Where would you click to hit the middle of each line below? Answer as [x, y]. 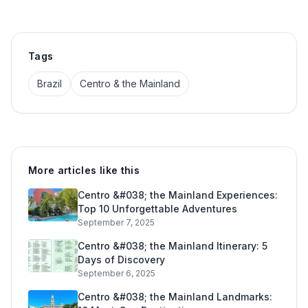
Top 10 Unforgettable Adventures [157, 208]
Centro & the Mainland [130, 83]
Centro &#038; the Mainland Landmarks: [175, 296]
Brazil [49, 83]
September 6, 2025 [117, 273]
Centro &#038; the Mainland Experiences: [178, 195]
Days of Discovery [121, 259]
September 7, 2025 [116, 222]
